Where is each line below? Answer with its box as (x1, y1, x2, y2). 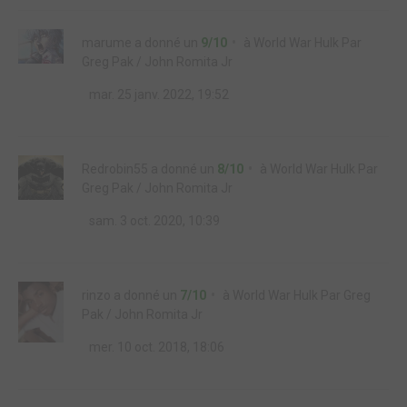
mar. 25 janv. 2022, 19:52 (86, 87, 229, 102)
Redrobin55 (82, 162, 148, 176)
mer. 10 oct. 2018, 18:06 (86, 340, 224, 354)
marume (82, 35, 132, 50)
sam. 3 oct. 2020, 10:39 (86, 213, 220, 228)
